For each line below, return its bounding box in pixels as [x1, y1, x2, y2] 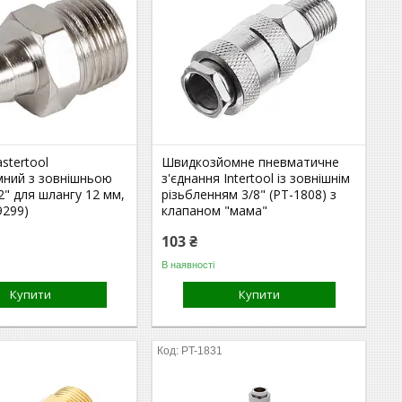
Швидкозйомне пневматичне [162, 153, 340, 170]
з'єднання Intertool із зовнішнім [162, 170, 351, 187]
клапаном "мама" [162, 202, 268, 219]
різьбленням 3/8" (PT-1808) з [162, 186, 337, 203]
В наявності [162, 258, 215, 270]
